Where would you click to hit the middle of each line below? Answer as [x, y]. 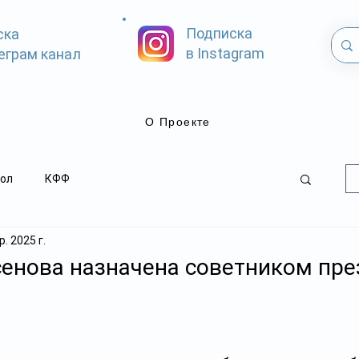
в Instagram [225, 53]
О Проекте [178, 122]
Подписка [219, 33]
